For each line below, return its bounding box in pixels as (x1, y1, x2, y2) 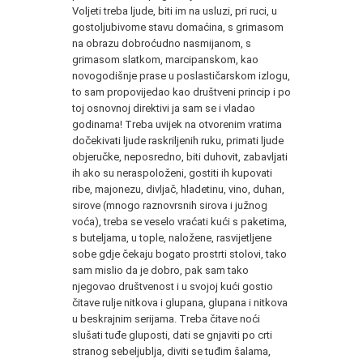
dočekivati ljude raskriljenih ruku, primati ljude (72, 134, 284, 147)
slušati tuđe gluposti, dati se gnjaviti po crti (72, 328, 272, 341)
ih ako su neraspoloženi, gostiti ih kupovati (72, 166, 272, 179)
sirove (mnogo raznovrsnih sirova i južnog (72, 199, 267, 211)
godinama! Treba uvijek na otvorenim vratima (72, 117, 282, 130)
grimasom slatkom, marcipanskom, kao (72, 53, 258, 66)
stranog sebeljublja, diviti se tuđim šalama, (72, 344, 271, 357)
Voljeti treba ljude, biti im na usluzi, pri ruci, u (72, 4, 277, 17)
